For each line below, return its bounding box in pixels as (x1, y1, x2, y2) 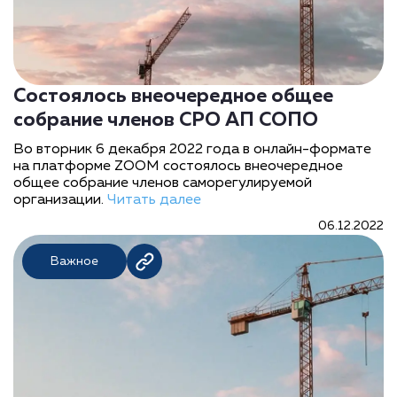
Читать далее (107, 193, 201, 207)
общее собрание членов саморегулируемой (13, 176, 312, 191)
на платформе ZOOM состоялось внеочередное (13, 160, 343, 174)
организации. (13, 193, 107, 207)
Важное (51, 255, 98, 268)
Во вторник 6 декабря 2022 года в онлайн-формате (13, 143, 371, 157)
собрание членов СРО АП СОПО (13, 111, 318, 130)
